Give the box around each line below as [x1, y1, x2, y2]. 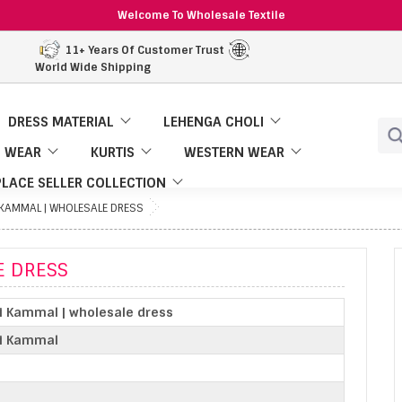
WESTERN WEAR [184, 144, 284, 162]
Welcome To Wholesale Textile [117, 8, 285, 22]
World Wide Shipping [34, 60, 151, 74]
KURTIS [91, 144, 135, 162]
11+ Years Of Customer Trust [64, 42, 224, 57]
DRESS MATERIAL [8, 113, 114, 131]
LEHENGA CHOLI [163, 113, 264, 131]
